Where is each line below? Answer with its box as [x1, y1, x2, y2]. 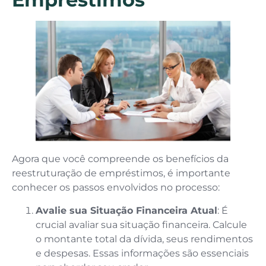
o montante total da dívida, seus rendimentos [36, 233, 253, 245]
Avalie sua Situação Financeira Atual [36, 204, 217, 216]
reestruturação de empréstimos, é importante [12, 167, 230, 179]
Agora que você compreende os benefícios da [12, 153, 229, 165]
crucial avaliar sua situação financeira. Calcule [36, 218, 247, 230]
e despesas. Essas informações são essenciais [36, 247, 249, 259]
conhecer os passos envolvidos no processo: [12, 182, 220, 194]
